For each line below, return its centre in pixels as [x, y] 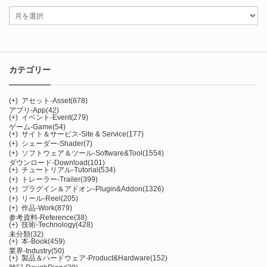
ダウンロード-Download [48, 163]
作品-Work [38, 208]
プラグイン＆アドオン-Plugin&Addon [82, 189]
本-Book [35, 242]
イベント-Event [46, 118]
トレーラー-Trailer [51, 180]
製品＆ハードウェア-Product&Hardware [86, 258]
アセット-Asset [46, 101]
